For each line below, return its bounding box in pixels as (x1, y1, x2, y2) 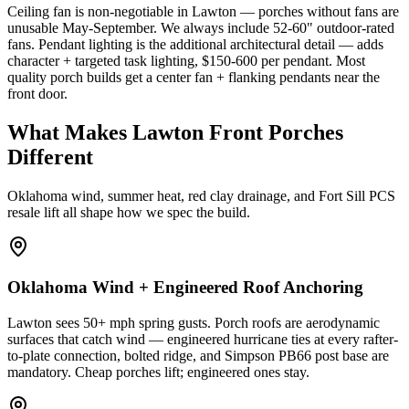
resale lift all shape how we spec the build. (7, 204, 250, 220)
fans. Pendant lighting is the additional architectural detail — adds (7, 36, 383, 52)
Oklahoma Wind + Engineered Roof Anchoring (7, 278, 363, 298)
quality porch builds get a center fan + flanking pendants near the (7, 68, 380, 85)
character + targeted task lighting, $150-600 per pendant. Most (7, 52, 365, 68)
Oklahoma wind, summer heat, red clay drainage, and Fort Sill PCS (7, 187, 395, 204)
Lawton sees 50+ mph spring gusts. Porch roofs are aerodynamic (7, 315, 380, 331)
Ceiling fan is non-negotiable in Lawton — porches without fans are (7, 3, 399, 19)
